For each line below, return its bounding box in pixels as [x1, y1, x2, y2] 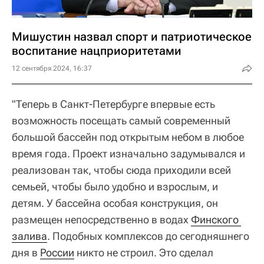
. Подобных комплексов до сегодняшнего [47, 229, 249, 242]
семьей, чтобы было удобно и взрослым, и [12, 180, 218, 193]
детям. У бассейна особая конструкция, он [12, 196, 218, 209]
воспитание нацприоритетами [12, 43, 181, 58]
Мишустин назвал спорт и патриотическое [12, 29, 252, 44]
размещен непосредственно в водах [12, 213, 191, 226]
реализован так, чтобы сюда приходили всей [12, 163, 231, 176]
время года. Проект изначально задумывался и [12, 147, 245, 160]
